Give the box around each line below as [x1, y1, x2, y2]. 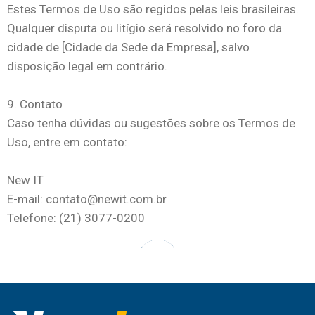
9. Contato [7, 97, 63, 111]
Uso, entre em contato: [7, 135, 127, 149]
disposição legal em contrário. [7, 59, 167, 73]
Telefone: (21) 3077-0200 [7, 211, 145, 225]
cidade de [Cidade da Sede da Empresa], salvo [7, 40, 250, 54]
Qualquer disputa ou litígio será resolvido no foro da [7, 21, 282, 35]
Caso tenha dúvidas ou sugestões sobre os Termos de [7, 116, 295, 130]
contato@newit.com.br [46, 192, 167, 206]
